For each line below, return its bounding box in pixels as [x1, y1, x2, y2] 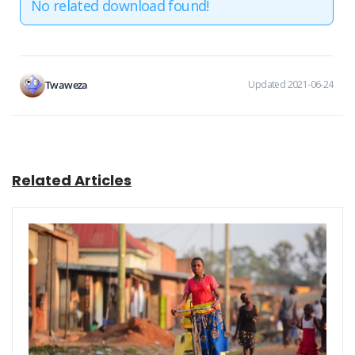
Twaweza [45, 77, 88, 92]
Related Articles [12, 170, 132, 190]
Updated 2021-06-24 [248, 77, 334, 91]
